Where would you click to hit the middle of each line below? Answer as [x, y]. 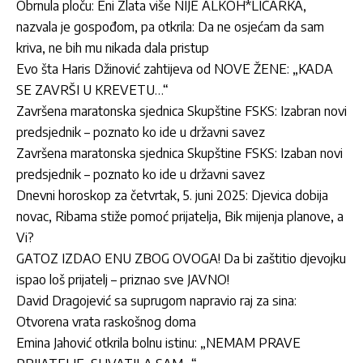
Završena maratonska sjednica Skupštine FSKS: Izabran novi [181, 111]
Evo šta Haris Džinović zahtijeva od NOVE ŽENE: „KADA [175, 68]
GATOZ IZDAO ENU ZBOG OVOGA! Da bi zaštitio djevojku [181, 258]
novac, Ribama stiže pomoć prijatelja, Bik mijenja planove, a [180, 216]
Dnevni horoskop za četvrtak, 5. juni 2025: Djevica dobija [172, 195]
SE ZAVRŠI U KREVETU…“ [92, 90]
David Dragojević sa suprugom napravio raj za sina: [156, 300]
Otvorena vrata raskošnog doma [106, 321]
